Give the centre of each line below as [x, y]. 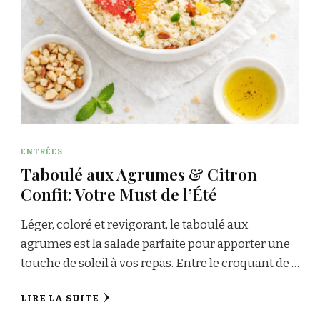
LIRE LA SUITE [60, 298]
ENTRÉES [42, 151]
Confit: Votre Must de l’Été [119, 194]
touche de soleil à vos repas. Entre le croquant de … [160, 263]
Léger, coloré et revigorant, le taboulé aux [134, 224]
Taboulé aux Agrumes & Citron [139, 174]
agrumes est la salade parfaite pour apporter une [155, 244]
